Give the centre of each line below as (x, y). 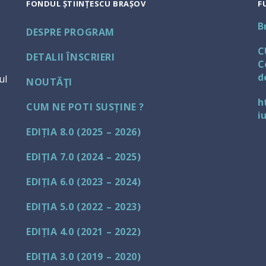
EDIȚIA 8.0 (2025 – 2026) (84, 132)
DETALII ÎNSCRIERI (71, 57)
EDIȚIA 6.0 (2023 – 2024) (84, 182)
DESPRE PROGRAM (70, 32)
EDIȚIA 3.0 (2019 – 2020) (84, 256)
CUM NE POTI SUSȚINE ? (85, 107)
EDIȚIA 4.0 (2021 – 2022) (84, 232)
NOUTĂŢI (49, 82)
